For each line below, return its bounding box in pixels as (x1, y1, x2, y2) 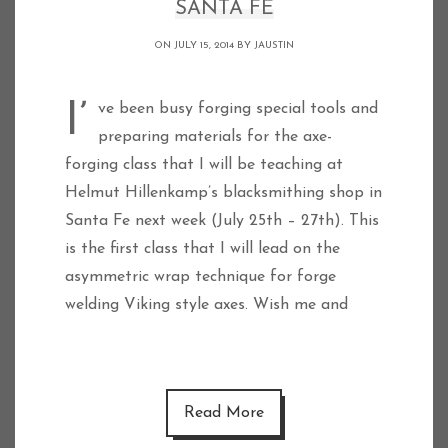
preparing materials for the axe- (98, 129, 332, 145)
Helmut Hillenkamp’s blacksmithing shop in (65, 185, 382, 201)
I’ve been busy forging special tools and (65, 99, 88, 146)
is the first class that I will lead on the (65, 241, 340, 257)
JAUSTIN (254, 40, 294, 51)
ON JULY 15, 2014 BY (154, 40, 254, 51)
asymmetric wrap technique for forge (65, 269, 336, 285)
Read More (184, 405, 264, 421)
